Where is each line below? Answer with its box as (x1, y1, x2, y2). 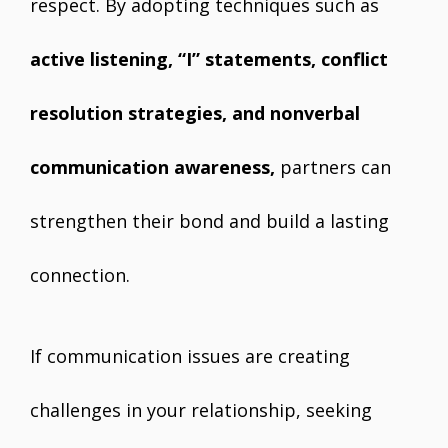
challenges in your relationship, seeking (30, 398, 372, 422)
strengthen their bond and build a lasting (30, 209, 389, 233)
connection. (30, 263, 130, 287)
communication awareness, (30, 155, 275, 179)
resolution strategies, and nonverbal (30, 101, 360, 125)
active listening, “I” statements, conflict (30, 47, 388, 71)
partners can (275, 155, 391, 179)
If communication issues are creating (30, 344, 350, 368)
